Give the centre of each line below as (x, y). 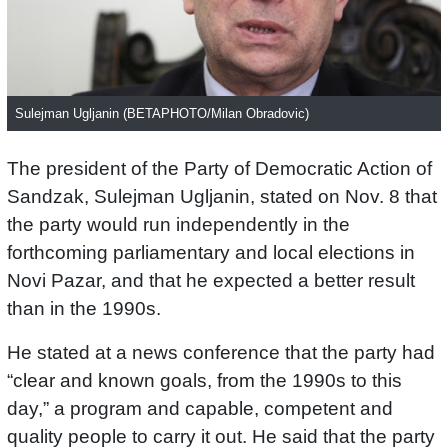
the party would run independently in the (178, 225)
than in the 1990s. (84, 309)
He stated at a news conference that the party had (221, 353)
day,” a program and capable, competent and (200, 409)
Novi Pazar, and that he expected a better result (211, 281)
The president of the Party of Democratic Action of (219, 169)
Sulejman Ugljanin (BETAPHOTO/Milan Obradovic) (162, 114)
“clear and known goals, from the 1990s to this (204, 381)
